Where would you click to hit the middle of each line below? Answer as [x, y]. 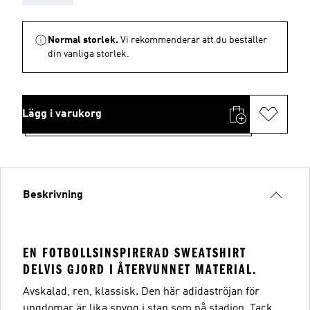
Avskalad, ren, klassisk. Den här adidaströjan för [141, 292]
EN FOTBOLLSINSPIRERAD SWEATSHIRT [135, 253]
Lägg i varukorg [62, 114]
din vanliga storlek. [89, 54]
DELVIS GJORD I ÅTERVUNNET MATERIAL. [140, 270]
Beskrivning [53, 195]
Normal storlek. [83, 40]
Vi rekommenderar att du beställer [194, 40]
